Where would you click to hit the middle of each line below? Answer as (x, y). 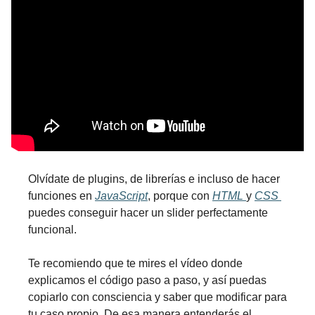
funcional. (52, 230)
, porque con (180, 196)
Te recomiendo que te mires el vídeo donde (135, 263)
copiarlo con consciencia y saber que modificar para (157, 297)
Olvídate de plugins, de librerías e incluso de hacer (154, 179)
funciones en (62, 196)
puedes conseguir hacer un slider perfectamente (148, 213)
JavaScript (121, 196)
